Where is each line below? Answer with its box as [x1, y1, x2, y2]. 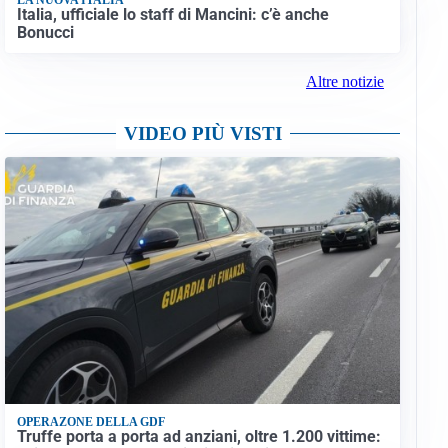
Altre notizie [305, 73, 384, 91]
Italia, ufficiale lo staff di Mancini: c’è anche [16, 4, 329, 24]
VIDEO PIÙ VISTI [123, 123, 282, 145]
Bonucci [16, 22, 74, 42]
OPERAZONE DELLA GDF [16, 414, 165, 429]
